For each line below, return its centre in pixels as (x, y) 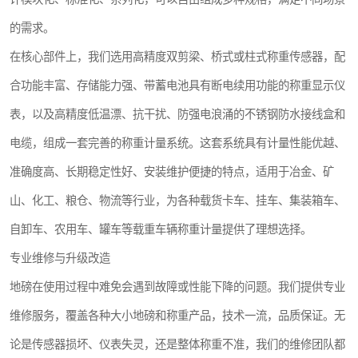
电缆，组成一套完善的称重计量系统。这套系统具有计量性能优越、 (177, 143)
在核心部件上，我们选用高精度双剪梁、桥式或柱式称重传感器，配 (177, 57)
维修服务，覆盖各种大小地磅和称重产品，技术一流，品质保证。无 (177, 316)
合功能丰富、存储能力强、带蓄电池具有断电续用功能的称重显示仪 (177, 86)
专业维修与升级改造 (60, 258)
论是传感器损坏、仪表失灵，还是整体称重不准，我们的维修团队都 (177, 344)
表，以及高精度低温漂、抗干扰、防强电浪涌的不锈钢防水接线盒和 (177, 114)
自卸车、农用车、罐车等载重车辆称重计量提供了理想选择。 (161, 229)
